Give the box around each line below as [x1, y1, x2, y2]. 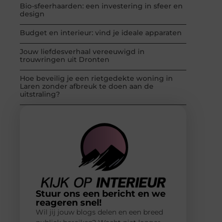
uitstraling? [20, 89, 60, 99]
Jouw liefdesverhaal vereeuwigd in [20, 47, 145, 56]
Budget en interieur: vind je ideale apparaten [20, 28, 182, 37]
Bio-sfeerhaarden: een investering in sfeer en [20, 1, 183, 10]
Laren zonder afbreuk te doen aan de [20, 81, 154, 91]
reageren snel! [36, 197, 102, 209]
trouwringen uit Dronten [20, 55, 110, 64]
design [20, 9, 45, 18]
